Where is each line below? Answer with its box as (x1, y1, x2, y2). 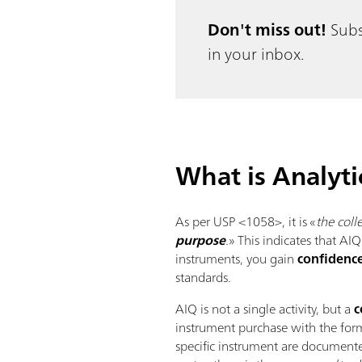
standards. (175, 265, 232, 288)
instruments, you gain (175, 246, 298, 270)
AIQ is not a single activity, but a (175, 297, 355, 320)
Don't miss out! (208, 15, 331, 44)
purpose (175, 228, 226, 251)
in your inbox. (208, 40, 305, 69)
